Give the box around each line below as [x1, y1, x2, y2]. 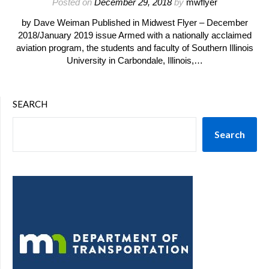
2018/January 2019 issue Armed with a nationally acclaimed [17, 30, 252, 40]
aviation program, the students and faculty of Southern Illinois [16, 43, 253, 53]
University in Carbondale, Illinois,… [66, 55, 203, 65]
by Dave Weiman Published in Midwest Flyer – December [21, 17, 248, 28]
